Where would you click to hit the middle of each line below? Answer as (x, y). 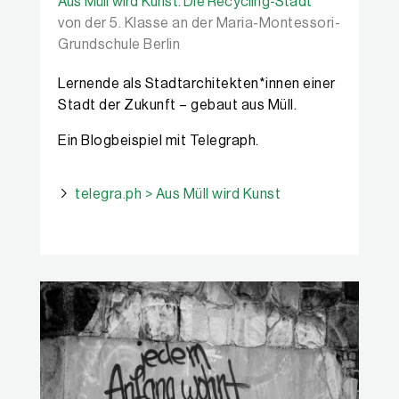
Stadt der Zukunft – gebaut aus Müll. (177, 105)
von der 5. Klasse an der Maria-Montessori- (199, 23)
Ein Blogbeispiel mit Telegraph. (159, 141)
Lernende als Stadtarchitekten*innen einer (197, 84)
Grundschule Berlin (119, 45)
